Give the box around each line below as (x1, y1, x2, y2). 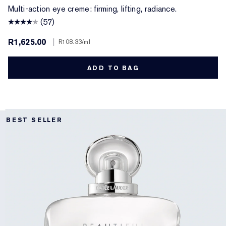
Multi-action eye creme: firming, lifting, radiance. (8, 3, 177, 14)
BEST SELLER (6, 116, 63, 124)
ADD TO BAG (87, 64, 139, 72)
